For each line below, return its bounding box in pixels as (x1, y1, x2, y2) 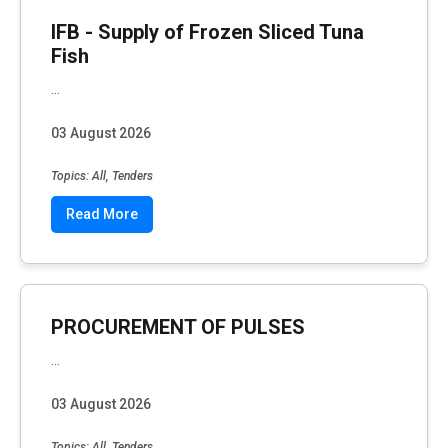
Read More (66, 205, 138, 222)
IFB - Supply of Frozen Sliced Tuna (51, 20, 364, 45)
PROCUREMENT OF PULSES (51, 314, 305, 339)
